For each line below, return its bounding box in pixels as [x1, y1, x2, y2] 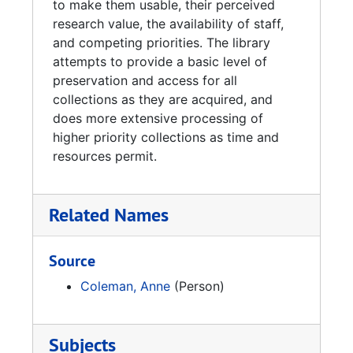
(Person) [170, 278, 225, 294]
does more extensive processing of [53, 110, 263, 126]
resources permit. [53, 148, 157, 164]
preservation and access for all [53, 72, 237, 88]
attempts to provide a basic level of [53, 54, 267, 69]
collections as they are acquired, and [53, 91, 273, 107]
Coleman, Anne [80, 278, 170, 294]
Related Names [49, 203, 169, 227]
